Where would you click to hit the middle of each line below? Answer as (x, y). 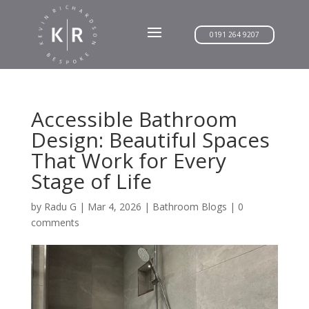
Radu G (60, 207)
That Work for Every (128, 160)
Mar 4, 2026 (114, 207)
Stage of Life (91, 181)
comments (55, 222)
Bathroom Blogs (189, 207)
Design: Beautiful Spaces (150, 140)
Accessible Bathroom (134, 119)
